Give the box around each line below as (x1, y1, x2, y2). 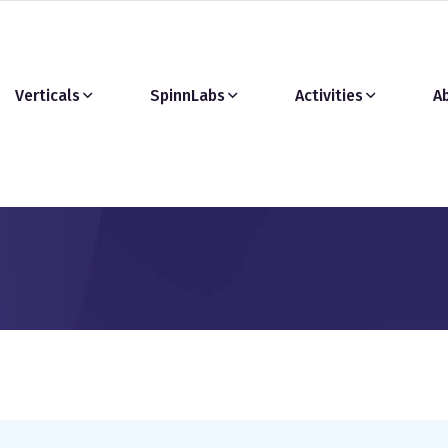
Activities (295, 86, 363, 105)
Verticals (15, 86, 80, 105)
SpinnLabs (150, 86, 225, 105)
